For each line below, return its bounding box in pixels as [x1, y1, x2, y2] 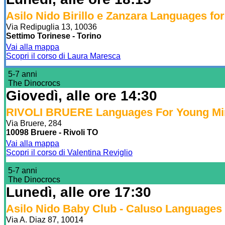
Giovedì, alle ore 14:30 [6, 87, 157, 103]
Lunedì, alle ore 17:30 [6, 184, 151, 200]
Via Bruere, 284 [6, 119, 62, 128]
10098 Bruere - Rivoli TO [6, 128, 98, 137]
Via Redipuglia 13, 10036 [6, 22, 97, 31]
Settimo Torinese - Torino [6, 31, 101, 40]
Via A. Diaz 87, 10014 [6, 215, 83, 224]
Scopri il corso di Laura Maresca [6, 51, 121, 60]
